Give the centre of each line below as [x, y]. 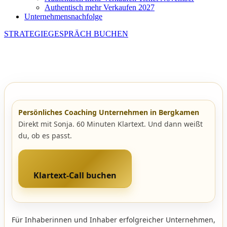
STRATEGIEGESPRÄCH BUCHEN [66, 34]
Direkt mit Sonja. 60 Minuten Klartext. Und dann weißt [110, 124]
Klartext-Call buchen [75, 176]
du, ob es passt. [45, 136]
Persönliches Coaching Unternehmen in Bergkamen [109, 112]
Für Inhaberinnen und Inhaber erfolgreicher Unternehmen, [113, 220]
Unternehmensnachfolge [63, 17]
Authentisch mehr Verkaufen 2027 [100, 8]
